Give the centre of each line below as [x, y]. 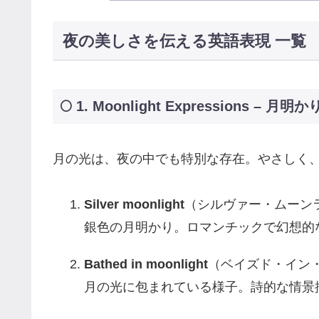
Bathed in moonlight [146, 265]
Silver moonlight [134, 205]
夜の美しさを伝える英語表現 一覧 [184, 41]
